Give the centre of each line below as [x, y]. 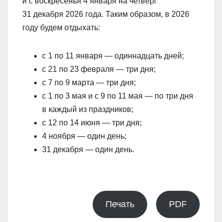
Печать [120, 204]
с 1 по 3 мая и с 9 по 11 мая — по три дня [118, 96]
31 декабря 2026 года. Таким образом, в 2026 [106, 14]
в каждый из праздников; [88, 109]
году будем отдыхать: [61, 27]
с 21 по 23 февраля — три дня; [99, 69]
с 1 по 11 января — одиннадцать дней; [113, 55]
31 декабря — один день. [88, 149]
